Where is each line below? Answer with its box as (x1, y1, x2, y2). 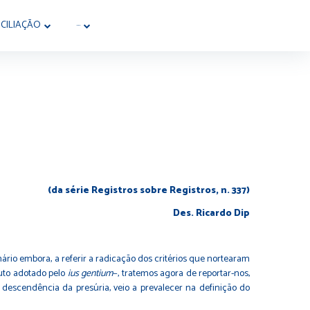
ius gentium (67, 265, 113, 282)
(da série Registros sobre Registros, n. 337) (48, 182, 250, 199)
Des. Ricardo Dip (173, 205, 250, 221)
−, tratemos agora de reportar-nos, (113, 265, 250, 282)
